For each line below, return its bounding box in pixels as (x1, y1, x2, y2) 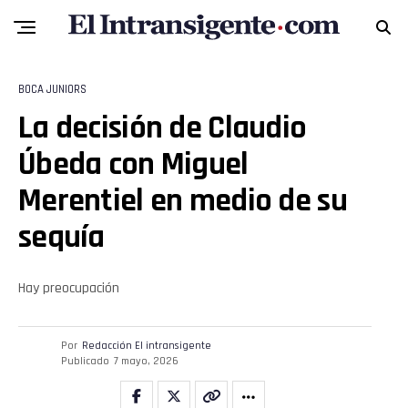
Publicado (61, 354, 109, 368)
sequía (18, 217, 105, 258)
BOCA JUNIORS (18, 82, 87, 97)
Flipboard (132, 318, 187, 335)
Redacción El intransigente (82, 339, 211, 352)
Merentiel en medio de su (18, 180, 347, 221)
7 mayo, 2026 (114, 354, 178, 368)
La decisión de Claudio (18, 107, 307, 148)
